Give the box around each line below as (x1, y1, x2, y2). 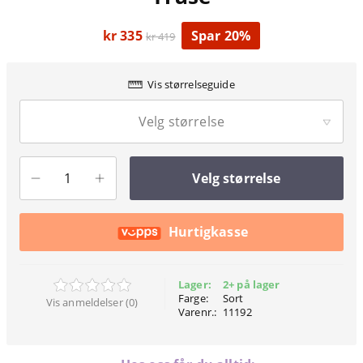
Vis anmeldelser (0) (45, 295, 139, 310)
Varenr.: (178, 305, 217, 320)
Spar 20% (191, 27, 251, 45)
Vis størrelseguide (147, 77, 235, 92)
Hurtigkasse (169, 223, 248, 241)
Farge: (178, 291, 208, 306)
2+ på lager (223, 277, 280, 293)
